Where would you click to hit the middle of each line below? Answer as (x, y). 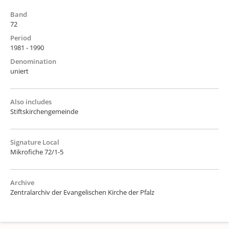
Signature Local (35, 142)
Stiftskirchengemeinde (44, 111)
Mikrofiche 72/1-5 (37, 152)
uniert (19, 71)
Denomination (33, 61)
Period (21, 38)
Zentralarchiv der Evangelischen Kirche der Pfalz (82, 192)
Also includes (31, 101)
